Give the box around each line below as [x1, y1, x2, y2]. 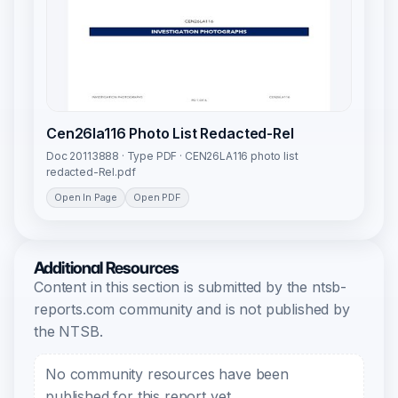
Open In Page [54, 191, 118, 204]
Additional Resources [34, 258, 179, 279]
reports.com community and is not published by [34, 300, 350, 319]
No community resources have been [45, 365, 289, 384]
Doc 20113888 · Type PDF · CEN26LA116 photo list [46, 149, 298, 163]
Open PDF [133, 191, 181, 204]
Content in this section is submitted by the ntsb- [34, 278, 347, 297]
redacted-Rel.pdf [46, 165, 136, 179]
